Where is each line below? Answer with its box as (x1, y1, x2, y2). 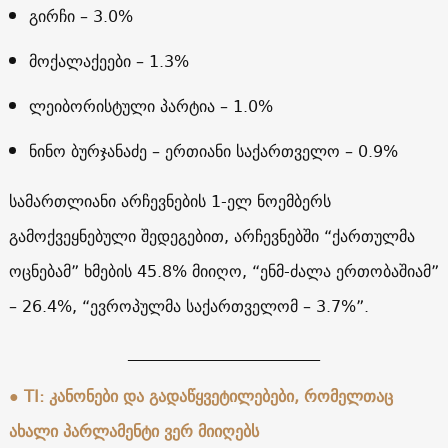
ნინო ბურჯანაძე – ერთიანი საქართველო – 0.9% (28, 136, 398, 165)
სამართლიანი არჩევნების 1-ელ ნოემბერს (8, 186, 331, 215)
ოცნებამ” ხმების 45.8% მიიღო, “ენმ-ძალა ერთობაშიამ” (8, 256, 439, 285)
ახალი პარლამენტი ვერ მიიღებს (8, 416, 259, 445)
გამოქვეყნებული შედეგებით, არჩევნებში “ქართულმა (8, 221, 415, 250)
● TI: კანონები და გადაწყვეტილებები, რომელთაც (8, 381, 393, 410)
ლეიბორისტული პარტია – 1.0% (28, 91, 273, 120)
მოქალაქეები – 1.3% (28, 46, 189, 75)
